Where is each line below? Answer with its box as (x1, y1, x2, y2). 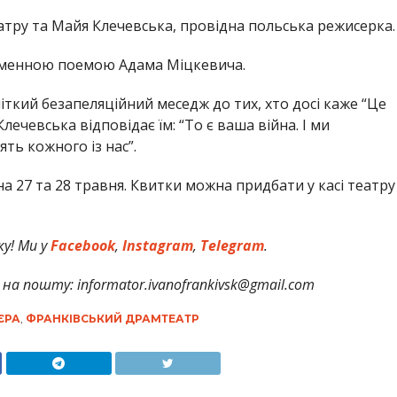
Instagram (118, 236, 193, 256)
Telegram (196, 236, 264, 256)
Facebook (46, 236, 115, 256)
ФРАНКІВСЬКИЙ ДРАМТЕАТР (25, 312, 199, 326)
